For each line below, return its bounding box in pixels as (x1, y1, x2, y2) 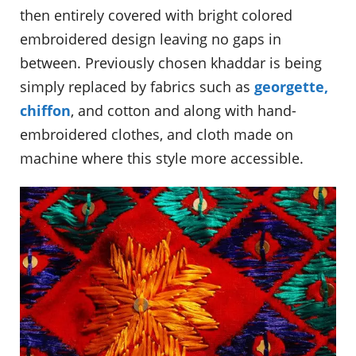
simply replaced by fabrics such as (20, 76, 254, 96)
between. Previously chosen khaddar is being (20, 52, 322, 72)
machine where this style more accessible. (20, 148, 304, 168)
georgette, (254, 76, 328, 96)
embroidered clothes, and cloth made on (20, 124, 293, 144)
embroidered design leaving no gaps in (20, 29, 281, 48)
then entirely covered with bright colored (20, 5, 292, 25)
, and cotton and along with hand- (71, 100, 296, 120)
